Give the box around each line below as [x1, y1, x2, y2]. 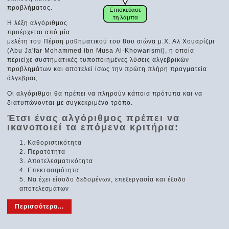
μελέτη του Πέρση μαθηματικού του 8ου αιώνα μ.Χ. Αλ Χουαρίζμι [7, 37, 215, 45]
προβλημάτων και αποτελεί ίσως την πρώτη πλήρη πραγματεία [7, 65, 208, 73]
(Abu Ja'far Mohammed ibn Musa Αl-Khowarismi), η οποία [7, 47, 195, 54]
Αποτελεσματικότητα [28, 157, 94, 165]
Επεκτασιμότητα [28, 166, 80, 174]
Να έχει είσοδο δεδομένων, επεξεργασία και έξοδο [28, 175, 187, 183]
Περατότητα [28, 148, 66, 155]
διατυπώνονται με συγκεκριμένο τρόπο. [7, 99, 133, 106]
